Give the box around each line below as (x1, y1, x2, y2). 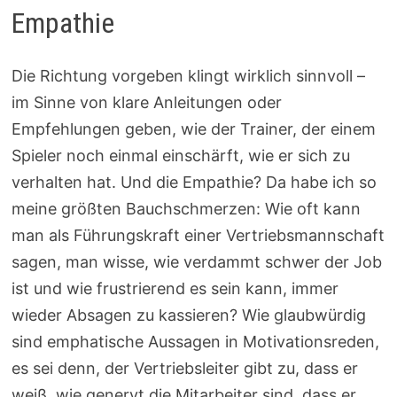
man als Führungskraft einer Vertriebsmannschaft (12, 226, 385, 245)
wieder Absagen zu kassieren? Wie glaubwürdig (12, 306, 367, 325)
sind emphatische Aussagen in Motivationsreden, (12, 332, 380, 352)
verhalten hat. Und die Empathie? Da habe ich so (12, 173, 378, 192)
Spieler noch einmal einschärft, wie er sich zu (12, 146, 351, 166)
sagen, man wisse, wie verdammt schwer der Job (12, 253, 383, 272)
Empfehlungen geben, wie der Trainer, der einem (12, 120, 377, 139)
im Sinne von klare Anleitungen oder (12, 93, 283, 113)
